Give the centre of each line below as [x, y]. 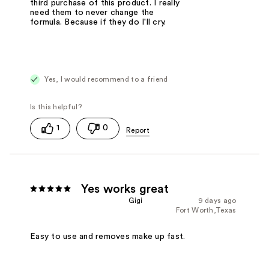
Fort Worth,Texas [206, 210]
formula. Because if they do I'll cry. [98, 23]
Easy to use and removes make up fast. [108, 237]
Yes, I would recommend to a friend [105, 80]
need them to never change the [92, 13]
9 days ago [217, 200]
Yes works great [125, 189]
